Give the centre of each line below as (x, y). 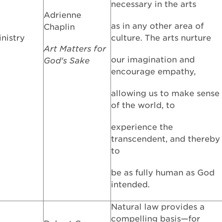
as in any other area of (157, 26)
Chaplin (59, 27)
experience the (142, 127)
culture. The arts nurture (161, 38)
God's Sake (67, 61)
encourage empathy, (153, 72)
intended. (130, 185)
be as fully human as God (163, 173)
